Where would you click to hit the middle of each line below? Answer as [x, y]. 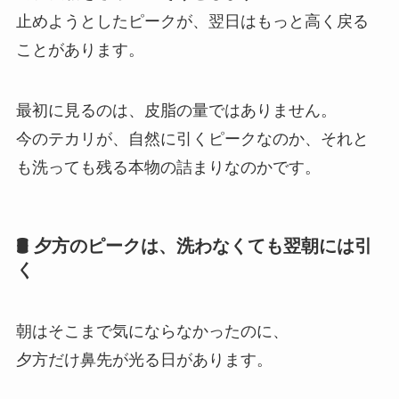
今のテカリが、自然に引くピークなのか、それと [192, 138]
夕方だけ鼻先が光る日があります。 [144, 360]
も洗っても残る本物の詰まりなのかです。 [168, 167]
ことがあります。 [80, 49]
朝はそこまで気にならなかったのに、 [152, 332]
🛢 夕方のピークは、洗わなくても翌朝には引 [194, 245]
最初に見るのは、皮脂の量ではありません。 [176, 110]
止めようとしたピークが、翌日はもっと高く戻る [192, 21]
